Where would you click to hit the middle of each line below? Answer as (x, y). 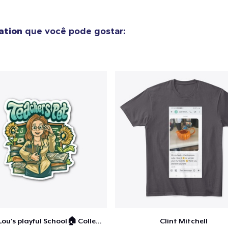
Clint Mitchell (183, 221)
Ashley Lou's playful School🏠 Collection (98, 221)
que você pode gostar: (74, 31)
